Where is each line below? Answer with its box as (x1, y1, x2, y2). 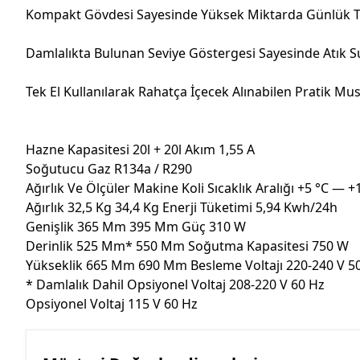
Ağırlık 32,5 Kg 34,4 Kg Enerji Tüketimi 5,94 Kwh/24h (26, 198, 337, 216)
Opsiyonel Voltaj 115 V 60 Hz (26, 294, 198, 313)
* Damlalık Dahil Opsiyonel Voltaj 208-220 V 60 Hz (26, 275, 325, 293)
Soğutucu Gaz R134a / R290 (26, 159, 192, 178)
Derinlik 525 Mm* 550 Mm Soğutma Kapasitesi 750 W (26, 236, 349, 255)
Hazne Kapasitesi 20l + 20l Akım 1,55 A (26, 140, 255, 158)
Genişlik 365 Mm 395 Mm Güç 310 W (26, 217, 246, 235)
